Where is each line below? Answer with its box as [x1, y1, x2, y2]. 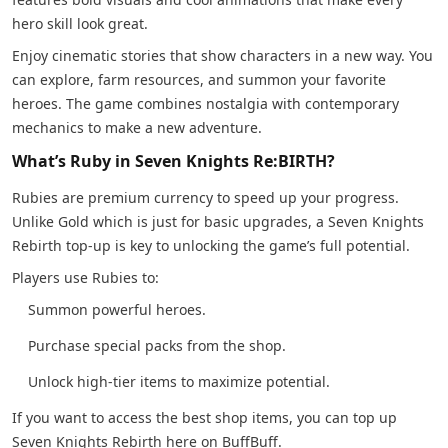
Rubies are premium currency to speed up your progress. [12, 187, 399, 207]
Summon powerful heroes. [28, 299, 206, 319]
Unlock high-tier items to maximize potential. [28, 371, 334, 391]
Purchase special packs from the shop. [28, 335, 286, 355]
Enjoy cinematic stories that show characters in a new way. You [12, 45, 433, 65]
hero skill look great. [12, 13, 148, 33]
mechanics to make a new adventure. [12, 117, 266, 137]
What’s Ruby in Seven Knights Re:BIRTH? [12, 149, 335, 172]
